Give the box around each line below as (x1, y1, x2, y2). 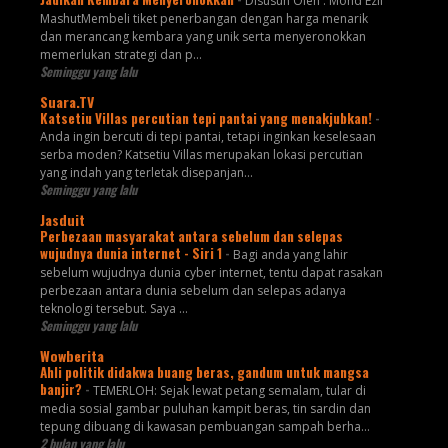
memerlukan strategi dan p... (39, 46, 202, 64)
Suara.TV (39, 91, 94, 113)
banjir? (39, 379, 85, 400)
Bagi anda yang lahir (232, 246, 348, 264)
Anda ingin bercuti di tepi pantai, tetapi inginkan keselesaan (39, 128, 376, 146)
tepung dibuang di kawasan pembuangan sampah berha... (39, 418, 370, 436)
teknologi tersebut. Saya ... (39, 300, 188, 318)
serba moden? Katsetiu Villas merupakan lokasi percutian (39, 146, 363, 164)
